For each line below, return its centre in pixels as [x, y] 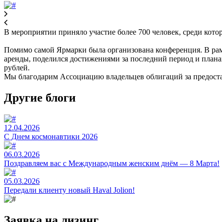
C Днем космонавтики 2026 [51, 136]
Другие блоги [40, 97]
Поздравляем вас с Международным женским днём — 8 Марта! [112, 163]
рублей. [17, 67]
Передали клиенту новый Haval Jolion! [69, 190]
